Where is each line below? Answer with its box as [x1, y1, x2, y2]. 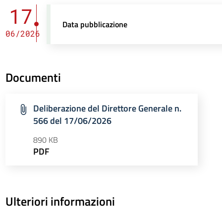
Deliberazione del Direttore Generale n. [33, 102, 181, 115]
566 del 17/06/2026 [33, 114, 111, 127]
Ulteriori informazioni [5, 192, 115, 210]
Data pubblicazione [62, 18, 128, 30]
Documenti [5, 68, 61, 86]
